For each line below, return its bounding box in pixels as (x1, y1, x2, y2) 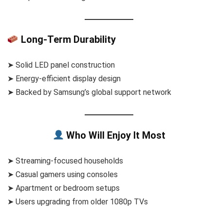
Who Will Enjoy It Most (63, 129, 165, 141)
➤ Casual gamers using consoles (7, 169, 118, 179)
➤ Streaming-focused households (7, 156, 123, 165)
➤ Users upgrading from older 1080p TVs (7, 197, 148, 206)
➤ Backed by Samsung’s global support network (7, 88, 171, 97)
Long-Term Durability (18, 34, 116, 46)
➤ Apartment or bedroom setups (7, 183, 120, 193)
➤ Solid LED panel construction (7, 60, 115, 70)
